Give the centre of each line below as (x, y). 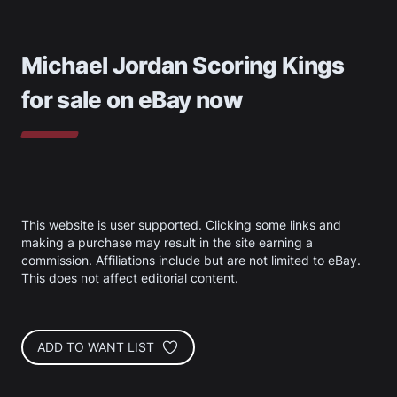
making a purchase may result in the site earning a (167, 243)
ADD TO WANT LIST (96, 347)
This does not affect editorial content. (130, 278)
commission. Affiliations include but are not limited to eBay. (191, 261)
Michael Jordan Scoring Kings (183, 66)
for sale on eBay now (132, 100)
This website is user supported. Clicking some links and (181, 225)
